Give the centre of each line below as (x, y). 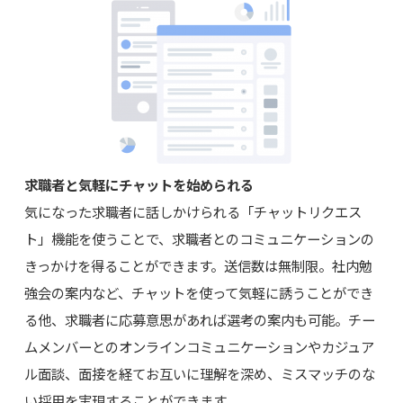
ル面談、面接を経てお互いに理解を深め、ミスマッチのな (199, 373)
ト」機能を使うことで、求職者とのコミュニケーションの (199, 238)
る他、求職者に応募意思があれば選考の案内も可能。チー (199, 319)
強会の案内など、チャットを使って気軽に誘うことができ (198, 292)
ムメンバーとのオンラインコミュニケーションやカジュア (199, 346)
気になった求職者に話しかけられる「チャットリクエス (193, 211)
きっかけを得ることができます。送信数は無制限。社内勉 (198, 265)
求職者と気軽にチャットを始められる (139, 184)
